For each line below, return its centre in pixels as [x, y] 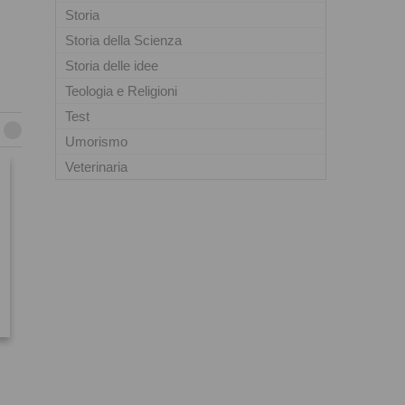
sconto [77, 311]
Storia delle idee [112, 66]
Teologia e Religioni [121, 91]
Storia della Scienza [123, 40]
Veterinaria [96, 167]
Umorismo [96, 141]
